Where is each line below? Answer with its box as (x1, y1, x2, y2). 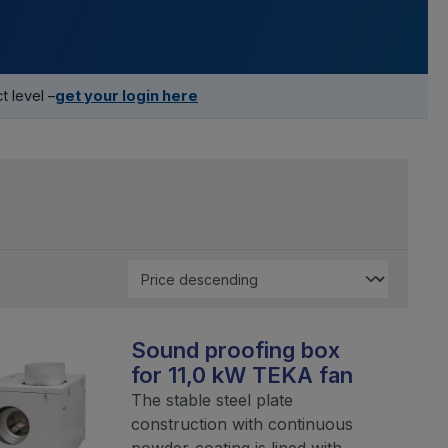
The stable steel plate (130, 389, 293, 410)
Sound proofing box (130, 336, 340, 363)
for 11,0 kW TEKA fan (130, 361, 353, 388)
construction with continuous (130, 413, 353, 434)
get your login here (55, 86, 198, 105)
